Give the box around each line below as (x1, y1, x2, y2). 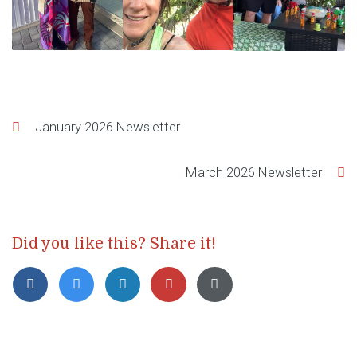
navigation (11, 139, 162, 172)
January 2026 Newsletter (34, 118, 180, 135)
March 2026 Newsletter (186, 163, 323, 180)
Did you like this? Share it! (12, 234, 216, 253)
